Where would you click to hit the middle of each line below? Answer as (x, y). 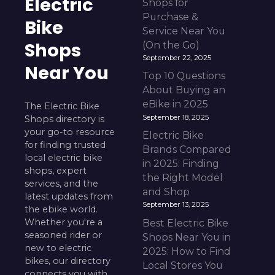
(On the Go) (171, 45)
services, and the (62, 184)
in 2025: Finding (180, 164)
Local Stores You (182, 265)
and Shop (166, 192)
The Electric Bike (62, 106)
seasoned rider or (64, 235)
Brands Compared (187, 150)
